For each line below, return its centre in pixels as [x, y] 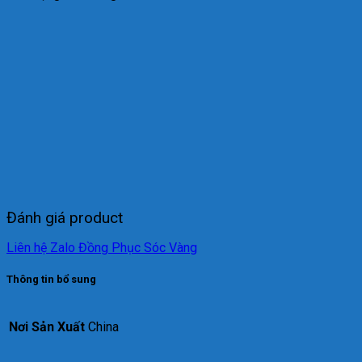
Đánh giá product [65, 218]
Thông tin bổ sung [51, 280]
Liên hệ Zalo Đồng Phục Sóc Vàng [102, 248]
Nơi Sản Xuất [47, 326]
